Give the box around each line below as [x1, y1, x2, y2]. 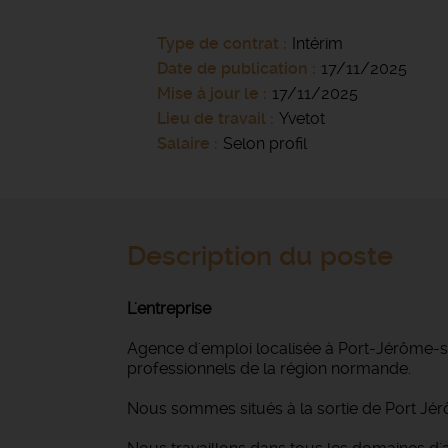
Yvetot [279, 109, 325, 128]
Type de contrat [157, 34, 279, 53]
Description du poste [127, 240, 393, 272]
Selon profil [223, 134, 307, 153]
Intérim [292, 34, 343, 53]
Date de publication [157, 59, 312, 78]
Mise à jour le [157, 84, 259, 103]
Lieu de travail [157, 109, 266, 128]
